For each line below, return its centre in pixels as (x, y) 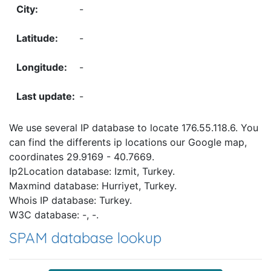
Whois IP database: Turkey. (70, 201)
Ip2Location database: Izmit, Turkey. (92, 171)
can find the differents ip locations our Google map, (128, 142)
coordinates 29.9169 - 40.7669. (82, 157)
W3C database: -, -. (54, 215)
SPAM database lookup (85, 238)
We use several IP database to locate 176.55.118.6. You (134, 128)
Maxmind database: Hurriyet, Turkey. (93, 186)
